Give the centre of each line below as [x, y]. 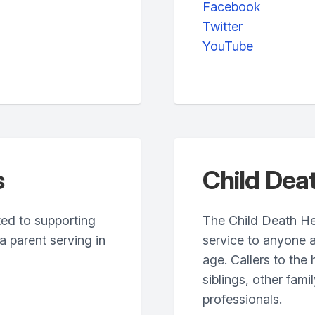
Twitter [223, 26]
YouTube [228, 46]
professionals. [242, 299]
